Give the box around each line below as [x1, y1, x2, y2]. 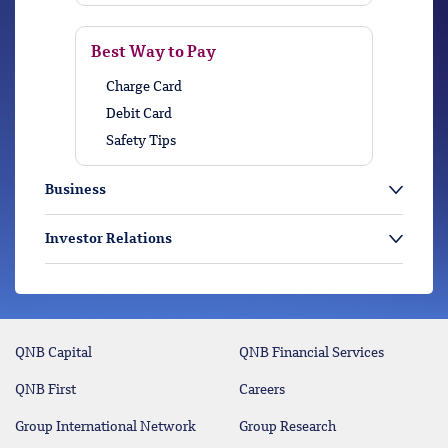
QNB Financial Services [239, 346, 384, 360]
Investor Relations [45, 232, 172, 246]
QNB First [15, 383, 76, 397]
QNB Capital [15, 346, 92, 360]
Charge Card [106, 80, 182, 94]
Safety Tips [106, 134, 176, 148]
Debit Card [106, 107, 172, 121]
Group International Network [15, 420, 196, 434]
